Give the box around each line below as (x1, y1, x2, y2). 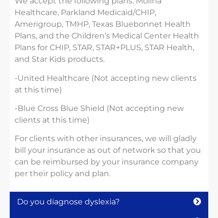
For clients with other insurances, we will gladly (15, 134, 197, 144)
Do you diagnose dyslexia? (17, 197, 120, 206)
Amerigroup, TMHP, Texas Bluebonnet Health (15, 19, 191, 29)
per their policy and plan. (15, 169, 110, 179)
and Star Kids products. (15, 54, 105, 64)
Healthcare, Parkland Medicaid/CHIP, (15, 8, 156, 18)
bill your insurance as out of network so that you (15, 145, 201, 155)
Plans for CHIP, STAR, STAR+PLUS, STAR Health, (15, 43, 194, 53)
